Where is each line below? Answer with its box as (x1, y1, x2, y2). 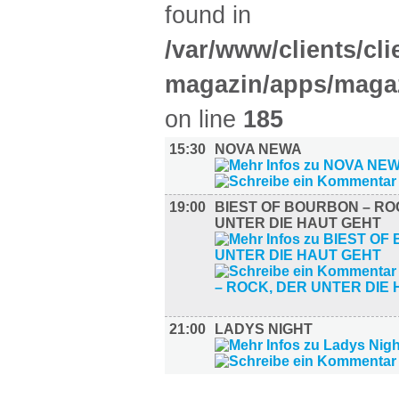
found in (165, 2, 251, 28)
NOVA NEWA (215, 142, 302, 157)
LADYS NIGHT (215, 322, 313, 337)
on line (165, 106, 243, 133)
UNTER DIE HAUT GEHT (215, 216, 381, 231)
